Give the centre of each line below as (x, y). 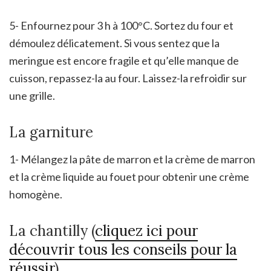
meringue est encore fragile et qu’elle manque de (124, 61)
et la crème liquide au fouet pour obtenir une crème (129, 177)
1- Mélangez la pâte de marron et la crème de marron (132, 159)
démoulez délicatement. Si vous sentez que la (114, 43)
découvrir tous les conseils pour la (123, 250)
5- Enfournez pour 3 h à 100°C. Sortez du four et (121, 26)
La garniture (51, 132)
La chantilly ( (52, 231)
